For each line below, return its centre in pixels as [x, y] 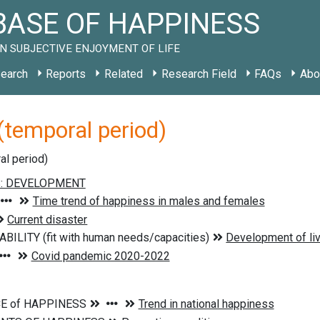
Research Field [199, 74]
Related [123, 74]
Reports [66, 74]
